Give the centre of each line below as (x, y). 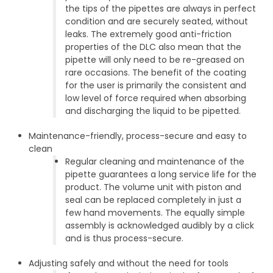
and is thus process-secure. (125, 239)
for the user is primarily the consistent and (156, 86)
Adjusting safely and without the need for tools (129, 264)
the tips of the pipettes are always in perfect (161, 9)
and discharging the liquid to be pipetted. (153, 111)
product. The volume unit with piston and (154, 187)
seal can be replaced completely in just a (154, 200)
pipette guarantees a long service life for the (161, 175)
